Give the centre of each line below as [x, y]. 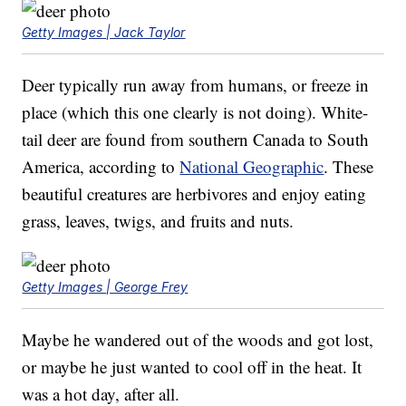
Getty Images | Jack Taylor [104, 32]
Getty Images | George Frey [105, 287]
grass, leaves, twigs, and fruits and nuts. [158, 221]
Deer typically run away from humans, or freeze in [196, 85]
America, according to [101, 166]
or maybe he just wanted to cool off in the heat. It [192, 367]
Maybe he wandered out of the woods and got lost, [198, 339]
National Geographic [252, 166]
